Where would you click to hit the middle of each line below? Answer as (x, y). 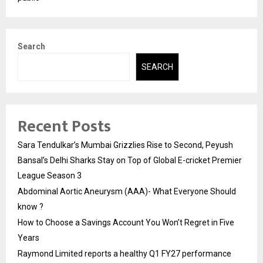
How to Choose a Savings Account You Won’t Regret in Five (126, 222)
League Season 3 (50, 176)
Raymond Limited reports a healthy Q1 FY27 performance (124, 254)
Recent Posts (64, 127)
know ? (31, 207)
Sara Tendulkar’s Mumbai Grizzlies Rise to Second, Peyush (125, 145)
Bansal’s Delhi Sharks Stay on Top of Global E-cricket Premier (130, 160)
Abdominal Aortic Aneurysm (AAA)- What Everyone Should (127, 191)
